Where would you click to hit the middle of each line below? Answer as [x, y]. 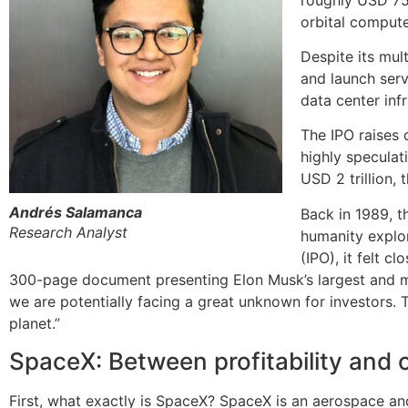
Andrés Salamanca [76, 212]
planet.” [35, 323]
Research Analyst [68, 232]
